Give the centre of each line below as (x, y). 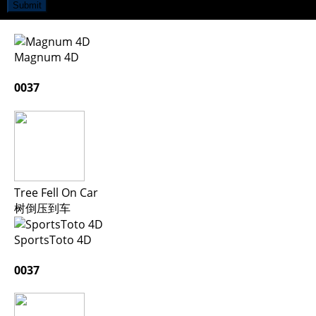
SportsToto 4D (53, 239)
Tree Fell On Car (56, 192)
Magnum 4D (47, 57)
